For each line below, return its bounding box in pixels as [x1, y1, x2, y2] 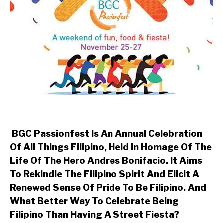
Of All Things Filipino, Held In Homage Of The [10, 142, 212, 153]
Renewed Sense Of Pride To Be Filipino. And [10, 182, 206, 193]
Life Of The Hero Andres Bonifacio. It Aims [10, 155, 202, 166]
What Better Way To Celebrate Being [10, 196, 179, 207]
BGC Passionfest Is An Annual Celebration [10, 128, 202, 139]
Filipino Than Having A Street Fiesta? [10, 209, 179, 220]
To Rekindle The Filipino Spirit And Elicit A [10, 169, 199, 180]
